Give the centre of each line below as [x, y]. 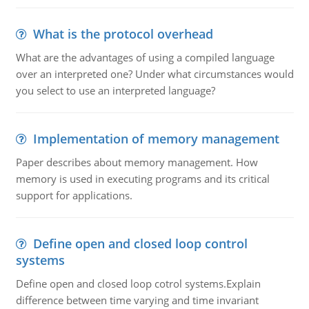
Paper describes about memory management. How [137, 162]
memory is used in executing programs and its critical [142, 179]
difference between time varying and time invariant [137, 300]
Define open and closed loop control [140, 243]
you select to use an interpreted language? [115, 90]
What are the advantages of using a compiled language [145, 57]
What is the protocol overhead [123, 34]
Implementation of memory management [156, 139]
